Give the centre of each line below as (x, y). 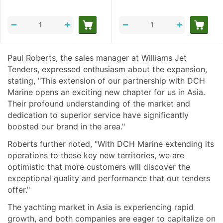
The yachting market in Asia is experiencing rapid (101, 207)
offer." (19, 190)
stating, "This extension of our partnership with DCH (106, 81)
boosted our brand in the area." (66, 127)
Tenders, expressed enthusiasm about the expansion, (107, 69)
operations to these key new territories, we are (96, 156)
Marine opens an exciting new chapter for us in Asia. (106, 92)
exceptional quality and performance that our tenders (109, 178)
